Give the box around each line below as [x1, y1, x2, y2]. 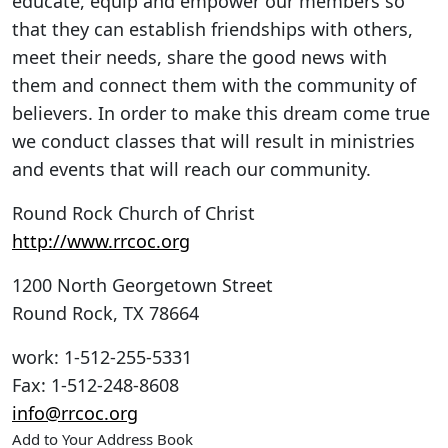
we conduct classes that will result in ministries [12, 128, 415, 153]
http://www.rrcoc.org [12, 228, 190, 253]
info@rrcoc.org [12, 400, 138, 425]
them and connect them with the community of [12, 72, 416, 97]
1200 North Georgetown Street [12, 272, 273, 297]
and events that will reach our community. [12, 156, 371, 181]
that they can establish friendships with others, [12, 16, 413, 41]
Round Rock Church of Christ [12, 200, 255, 225]
